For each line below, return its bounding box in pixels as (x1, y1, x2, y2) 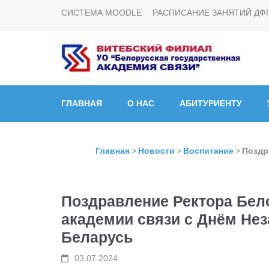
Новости (138, 146, 175, 156)
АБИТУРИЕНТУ (180, 98, 242, 108)
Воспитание (183, 146, 234, 156)
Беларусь (61, 229, 133, 246)
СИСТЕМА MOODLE (61, 8, 142, 17)
